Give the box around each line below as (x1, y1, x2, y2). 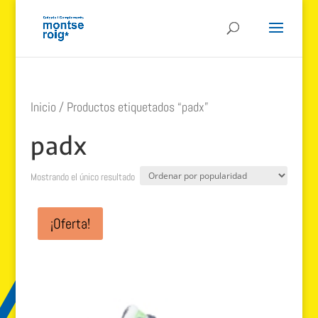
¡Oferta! (50, 214, 90, 233)
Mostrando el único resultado (30, 170, 135, 183)
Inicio (30, 99, 56, 115)
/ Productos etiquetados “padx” (55, 99, 209, 115)
